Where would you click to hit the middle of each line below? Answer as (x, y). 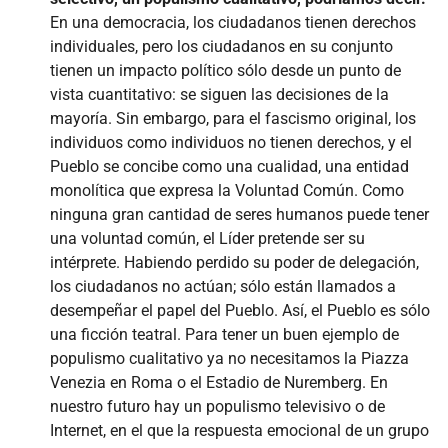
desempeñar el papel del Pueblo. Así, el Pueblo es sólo (240, 310)
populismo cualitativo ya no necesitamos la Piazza (229, 358)
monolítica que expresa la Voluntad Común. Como (227, 190)
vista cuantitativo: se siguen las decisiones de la (219, 94)
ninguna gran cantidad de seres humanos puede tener (239, 214)
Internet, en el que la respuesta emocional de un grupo (239, 430)
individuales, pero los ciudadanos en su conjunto (221, 46)
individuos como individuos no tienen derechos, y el (231, 142)
